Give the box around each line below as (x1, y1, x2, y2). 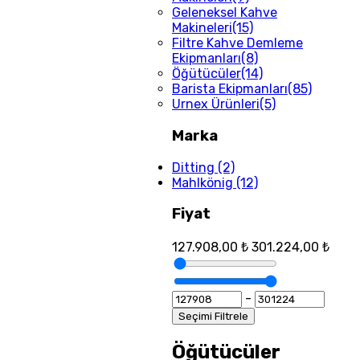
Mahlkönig (172, 174, 233, 190)
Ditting (172, 159, 215, 175)
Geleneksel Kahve (172, 5, 277, 21)
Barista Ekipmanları (172, 81, 288, 97)
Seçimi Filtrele (178, 309, 248, 322)
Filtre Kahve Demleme (172, 35, 303, 51)
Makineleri (172, 20, 232, 36)
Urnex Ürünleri (172, 96, 260, 112)
